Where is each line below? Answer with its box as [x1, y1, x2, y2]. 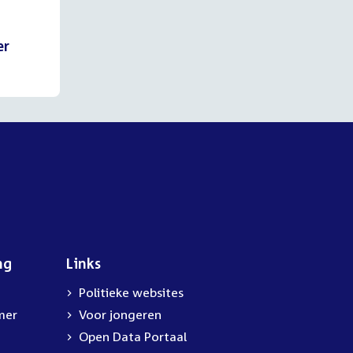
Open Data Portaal [79, 329, 187, 344]
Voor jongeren [79, 307, 162, 322]
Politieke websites [79, 284, 184, 300]
